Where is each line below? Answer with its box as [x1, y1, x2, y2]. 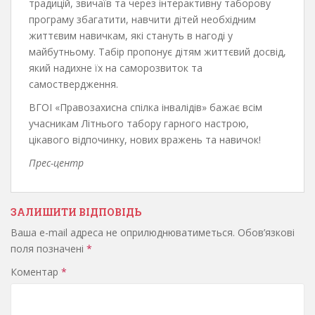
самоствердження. [29, 77, 118, 91]
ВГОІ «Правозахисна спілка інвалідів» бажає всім [29, 100, 262, 114]
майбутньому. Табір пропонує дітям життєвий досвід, [29, 44, 286, 58]
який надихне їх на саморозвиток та [29, 60, 202, 75]
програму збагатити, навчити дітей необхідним [29, 12, 256, 26]
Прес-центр [29, 155, 84, 169]
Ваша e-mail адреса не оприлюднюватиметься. [11, 225, 235, 239]
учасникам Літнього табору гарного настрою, [29, 116, 249, 130]
